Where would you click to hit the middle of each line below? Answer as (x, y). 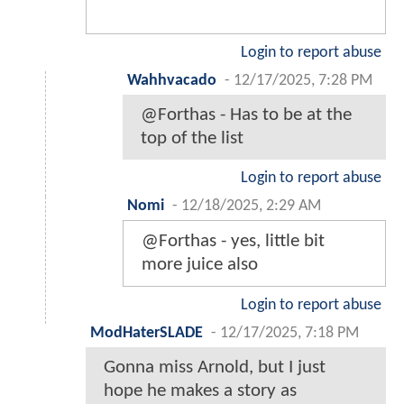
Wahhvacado (172, 81)
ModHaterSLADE (147, 334)
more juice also (200, 265)
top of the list (192, 139)
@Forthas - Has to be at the (246, 115)
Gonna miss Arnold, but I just (215, 368)
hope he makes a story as (200, 391)
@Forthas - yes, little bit (233, 242)
